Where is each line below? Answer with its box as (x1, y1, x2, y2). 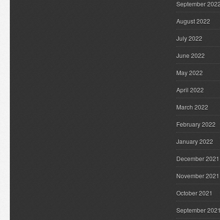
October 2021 (176, 189, 213, 197)
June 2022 (176, 51, 205, 59)
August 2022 (176, 17, 210, 25)
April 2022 (176, 85, 204, 94)
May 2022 (176, 68, 203, 77)
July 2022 (176, 34, 202, 42)
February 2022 (176, 120, 216, 128)
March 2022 (176, 103, 208, 111)
